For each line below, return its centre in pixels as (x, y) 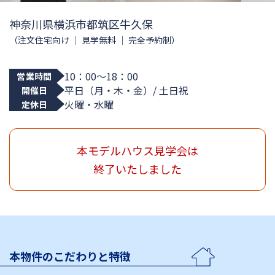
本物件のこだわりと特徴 (70, 256)
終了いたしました (137, 169)
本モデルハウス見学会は (137, 150)
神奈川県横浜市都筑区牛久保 (81, 24)
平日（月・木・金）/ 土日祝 (126, 90)
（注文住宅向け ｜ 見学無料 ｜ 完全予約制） (95, 40)
